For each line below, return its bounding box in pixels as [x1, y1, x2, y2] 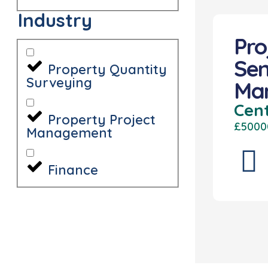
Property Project [48, 111, 156, 128]
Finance [48, 161, 98, 178]
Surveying [26, 74, 92, 91]
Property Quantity [48, 60, 167, 78]
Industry [18, 8, 92, 32]
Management [26, 124, 112, 141]
